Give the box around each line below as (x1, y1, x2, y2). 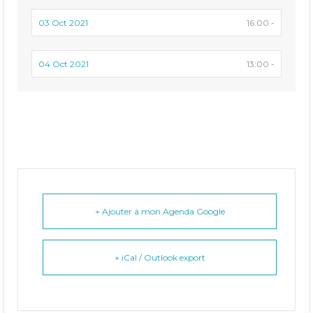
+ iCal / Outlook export (114, 252, 205, 263)
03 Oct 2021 (38, 17, 89, 29)
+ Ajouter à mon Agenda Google (94, 206, 225, 217)
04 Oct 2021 (38, 59, 89, 70)
